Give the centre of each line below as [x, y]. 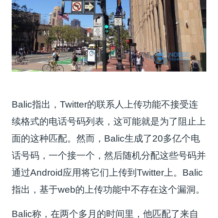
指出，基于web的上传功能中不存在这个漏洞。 [109, 189]
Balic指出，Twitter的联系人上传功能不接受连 [105, 104]
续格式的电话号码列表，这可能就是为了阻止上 [109, 121]
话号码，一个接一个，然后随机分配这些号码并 [109, 155]
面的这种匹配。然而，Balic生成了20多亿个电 [106, 138]
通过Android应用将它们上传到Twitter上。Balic [108, 172]
